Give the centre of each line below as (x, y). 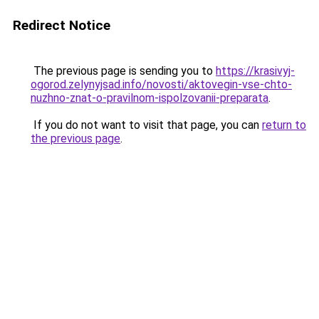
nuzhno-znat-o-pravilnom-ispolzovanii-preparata (150, 98)
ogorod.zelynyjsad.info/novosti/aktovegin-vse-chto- (161, 84)
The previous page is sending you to (123, 71)
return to (284, 125)
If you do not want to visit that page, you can (146, 125)
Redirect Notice (62, 25)
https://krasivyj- (255, 71)
